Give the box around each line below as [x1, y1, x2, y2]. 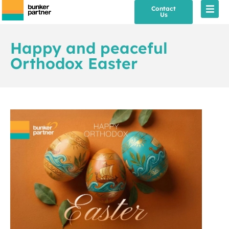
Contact [151, 5, 176, 12]
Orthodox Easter [10, 54, 138, 73]
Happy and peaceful [10, 38, 168, 58]
